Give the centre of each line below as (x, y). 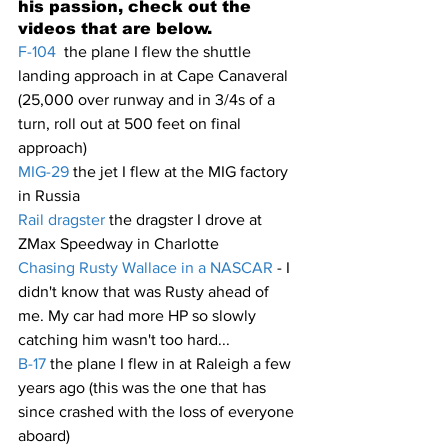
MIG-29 (43, 171)
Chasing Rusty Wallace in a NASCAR (145, 267)
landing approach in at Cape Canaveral (155, 75)
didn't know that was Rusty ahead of (145, 291)
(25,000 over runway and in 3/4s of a (148, 99)
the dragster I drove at (187, 219)
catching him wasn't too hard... (124, 339)
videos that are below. (115, 28)
